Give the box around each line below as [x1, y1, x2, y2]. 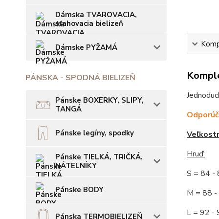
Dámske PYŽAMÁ [55, 43, 117, 52]
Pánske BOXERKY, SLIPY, [55, 95, 144, 105]
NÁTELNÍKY [55, 161, 97, 171]
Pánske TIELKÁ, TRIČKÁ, [55, 152, 143, 162]
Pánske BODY [55, 185, 104, 195]
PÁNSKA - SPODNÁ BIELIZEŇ [25, 72, 135, 83]
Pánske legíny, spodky [55, 128, 134, 138]
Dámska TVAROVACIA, [55, 10, 137, 20]
